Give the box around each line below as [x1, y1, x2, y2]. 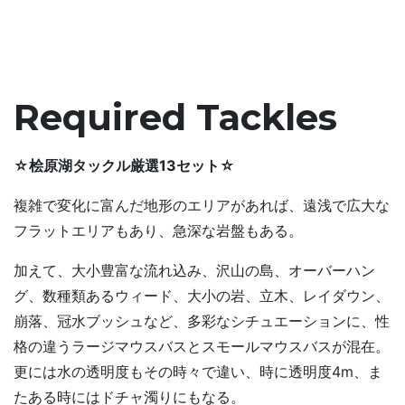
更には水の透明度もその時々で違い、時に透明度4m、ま [14, 362, 382, 381]
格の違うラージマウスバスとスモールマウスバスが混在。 [14, 336, 390, 355]
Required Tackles [14, 94, 337, 139]
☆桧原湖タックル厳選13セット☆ [14, 155, 235, 174]
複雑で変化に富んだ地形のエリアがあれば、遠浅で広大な [14, 195, 390, 214]
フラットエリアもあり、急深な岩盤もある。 [14, 221, 303, 240]
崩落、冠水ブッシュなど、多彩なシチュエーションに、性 [14, 311, 390, 330]
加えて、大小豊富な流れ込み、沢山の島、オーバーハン [14, 260, 375, 279]
